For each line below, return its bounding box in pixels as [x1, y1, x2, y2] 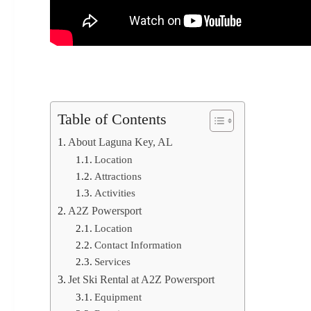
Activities [94, 187, 135, 199]
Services [94, 256, 131, 268]
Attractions [94, 171, 142, 183]
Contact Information [94, 239, 182, 251]
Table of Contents [58, 111, 167, 128]
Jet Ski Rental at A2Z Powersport [68, 274, 215, 287]
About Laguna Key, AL [68, 136, 174, 149]
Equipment [94, 292, 142, 303]
